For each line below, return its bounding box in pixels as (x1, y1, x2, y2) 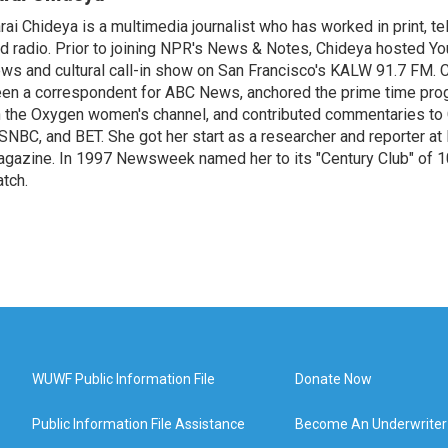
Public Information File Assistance (32, 416, 245, 432)
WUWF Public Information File (32, 371, 215, 387)
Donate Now (295, 371, 373, 387)
